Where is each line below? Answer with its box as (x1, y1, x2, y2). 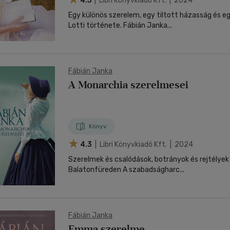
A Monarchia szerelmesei (68, 79, 188, 91)
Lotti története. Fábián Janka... (123, 21, 172, 30)
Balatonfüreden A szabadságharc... (123, 165, 184, 174)
